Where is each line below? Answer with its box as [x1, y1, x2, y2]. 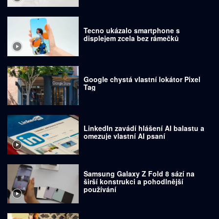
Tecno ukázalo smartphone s [84, 25, 180, 35]
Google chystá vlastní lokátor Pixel [84, 74, 201, 84]
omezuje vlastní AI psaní [84, 131, 166, 141]
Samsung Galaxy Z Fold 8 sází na [84, 168, 195, 178]
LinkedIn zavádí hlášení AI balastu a [84, 123, 205, 133]
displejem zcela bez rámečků [84, 33, 179, 43]
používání [84, 184, 117, 194]
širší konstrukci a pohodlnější [84, 176, 184, 186]
